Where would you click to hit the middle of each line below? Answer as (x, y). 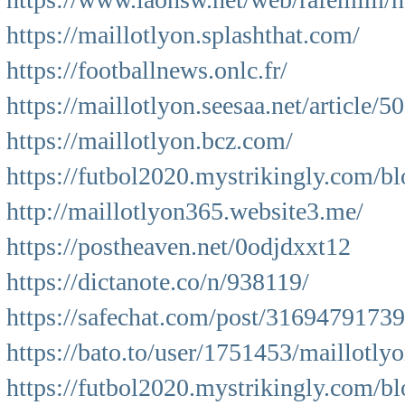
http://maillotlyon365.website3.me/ (185, 211)
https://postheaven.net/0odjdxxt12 (179, 246)
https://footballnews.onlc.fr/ (147, 70)
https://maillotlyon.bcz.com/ (150, 141)
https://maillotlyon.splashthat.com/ (183, 35)
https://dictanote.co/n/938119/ (158, 282)
